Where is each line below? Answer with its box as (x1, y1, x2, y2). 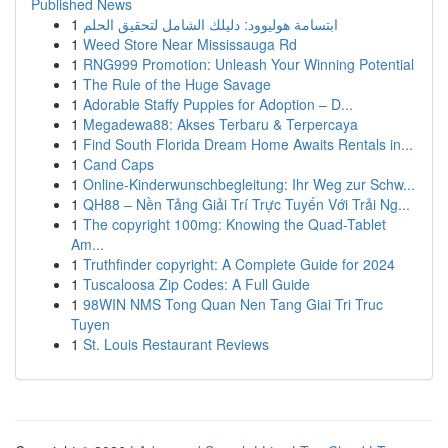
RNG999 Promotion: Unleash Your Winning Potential (83, 54, 414, 74)
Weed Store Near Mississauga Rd (83, 34, 297, 54)
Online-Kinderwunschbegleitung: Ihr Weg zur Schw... (83, 174, 415, 194)
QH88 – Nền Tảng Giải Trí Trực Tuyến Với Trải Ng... (83, 194, 410, 214)
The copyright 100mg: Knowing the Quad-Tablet (83, 214, 386, 234)
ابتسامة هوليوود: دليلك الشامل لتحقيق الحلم (83, 14, 338, 34)
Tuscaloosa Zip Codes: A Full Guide (83, 274, 310, 294)
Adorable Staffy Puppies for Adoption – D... (83, 94, 353, 114)
